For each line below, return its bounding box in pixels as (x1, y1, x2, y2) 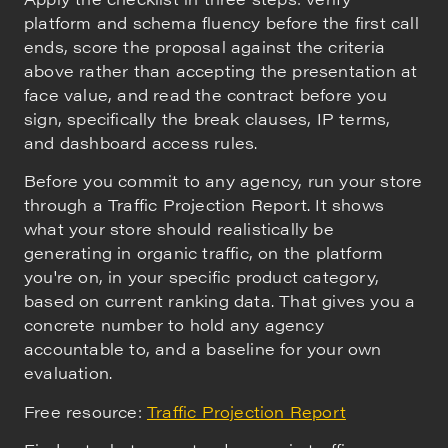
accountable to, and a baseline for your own (24, 337, 382, 361)
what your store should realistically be (24, 217, 334, 241)
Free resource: (24, 399, 147, 423)
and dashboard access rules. (24, 130, 258, 154)
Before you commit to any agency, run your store (24, 169, 423, 193)
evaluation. (24, 361, 113, 385)
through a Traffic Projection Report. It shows (24, 193, 385, 217)
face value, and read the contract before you (24, 82, 387, 106)
